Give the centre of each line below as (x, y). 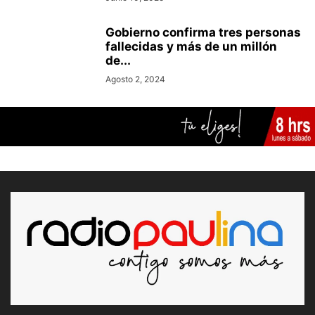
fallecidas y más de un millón (191, 47)
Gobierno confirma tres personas (203, 33)
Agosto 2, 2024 (135, 79)
